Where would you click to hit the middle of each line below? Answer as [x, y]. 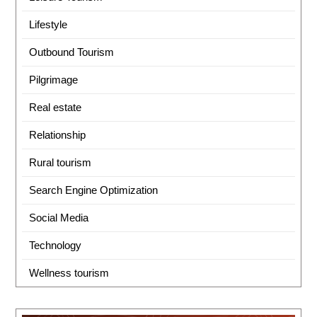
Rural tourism [60, 163]
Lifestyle [48, 25]
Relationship [57, 135]
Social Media [58, 218]
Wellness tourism [69, 273]
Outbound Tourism [71, 52]
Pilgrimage [53, 80]
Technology [55, 246]
